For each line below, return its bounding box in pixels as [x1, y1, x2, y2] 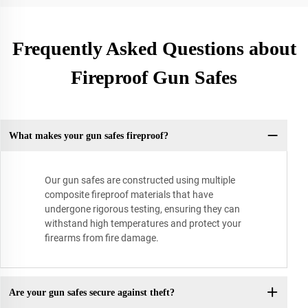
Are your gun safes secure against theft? [8, 287, 175, 298]
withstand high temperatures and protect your [45, 218, 241, 230]
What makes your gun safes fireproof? [8, 130, 168, 141]
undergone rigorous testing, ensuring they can [45, 203, 240, 215]
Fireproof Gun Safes [71, 67, 237, 88]
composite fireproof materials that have [45, 189, 213, 201]
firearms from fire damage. [45, 232, 159, 244]
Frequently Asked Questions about [12, 38, 296, 59]
